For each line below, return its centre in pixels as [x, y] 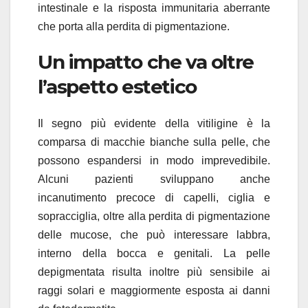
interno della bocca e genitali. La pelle [154, 253]
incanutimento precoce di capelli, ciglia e [154, 197]
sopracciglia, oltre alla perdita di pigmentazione [154, 216]
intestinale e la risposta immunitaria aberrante [154, 8]
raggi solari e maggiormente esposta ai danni [154, 290]
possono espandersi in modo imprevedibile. [154, 160]
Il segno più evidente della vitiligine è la [154, 123]
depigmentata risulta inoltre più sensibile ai [154, 272]
